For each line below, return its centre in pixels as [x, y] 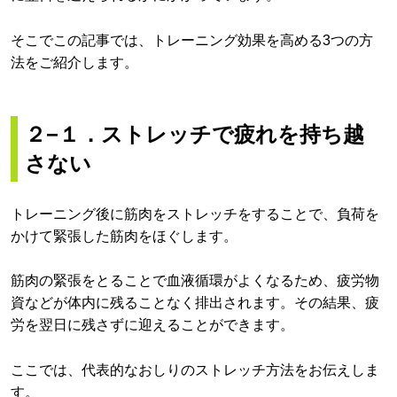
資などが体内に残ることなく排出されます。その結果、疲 [195, 303]
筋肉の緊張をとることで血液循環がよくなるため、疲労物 [195, 281]
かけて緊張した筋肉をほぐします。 [124, 236]
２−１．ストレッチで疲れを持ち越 [195, 134]
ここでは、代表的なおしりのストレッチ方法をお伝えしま [195, 370]
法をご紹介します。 [74, 62]
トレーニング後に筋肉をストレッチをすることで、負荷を [195, 214]
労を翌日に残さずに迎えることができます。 [152, 325]
